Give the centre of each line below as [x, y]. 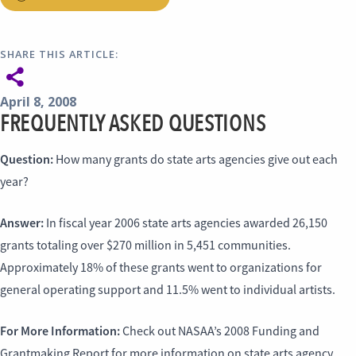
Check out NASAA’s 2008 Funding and [220, 331]
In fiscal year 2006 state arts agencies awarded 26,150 [186, 223]
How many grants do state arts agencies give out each [195, 160]
